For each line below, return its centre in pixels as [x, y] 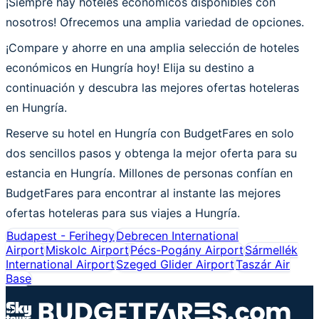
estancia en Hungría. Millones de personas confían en [149, 173]
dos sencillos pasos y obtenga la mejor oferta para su [151, 153]
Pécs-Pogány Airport [187, 250]
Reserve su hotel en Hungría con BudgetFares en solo [150, 133]
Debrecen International [177, 235]
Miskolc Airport [87, 250]
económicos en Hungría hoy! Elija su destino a [130, 67]
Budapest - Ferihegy [61, 235]
